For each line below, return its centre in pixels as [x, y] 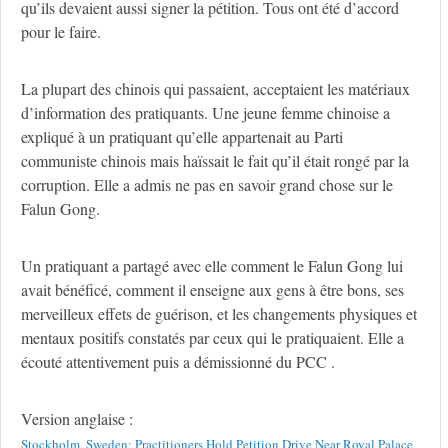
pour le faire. [61, 32]
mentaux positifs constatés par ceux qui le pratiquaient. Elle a [212, 338]
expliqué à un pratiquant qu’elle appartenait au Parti [182, 137]
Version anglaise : [77, 419]
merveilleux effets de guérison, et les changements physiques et [219, 314]
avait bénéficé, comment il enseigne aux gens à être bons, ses [212, 290]
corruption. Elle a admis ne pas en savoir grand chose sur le [207, 185]
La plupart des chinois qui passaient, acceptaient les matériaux [215, 89]
